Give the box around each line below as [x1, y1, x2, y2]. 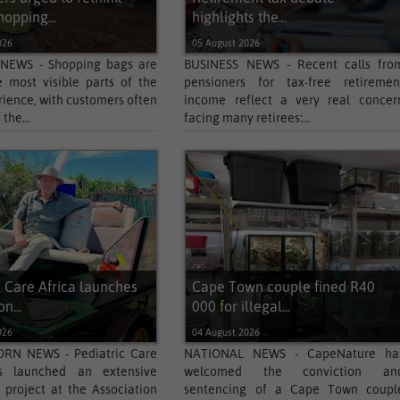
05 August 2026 [191, 37, 260, 48]
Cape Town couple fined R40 [191, 279, 375, 295]
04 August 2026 [191, 327, 260, 337]
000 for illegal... [191, 298, 290, 314]
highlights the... [191, 9, 287, 25]
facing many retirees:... [184, 111, 312, 125]
